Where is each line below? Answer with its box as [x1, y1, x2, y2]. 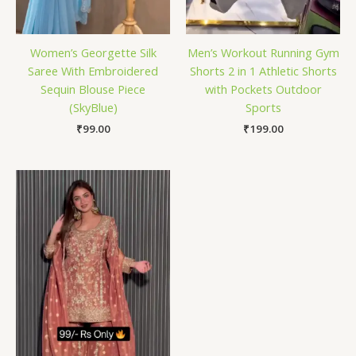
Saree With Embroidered [28, 62, 158, 79]
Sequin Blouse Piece [41, 80, 145, 97]
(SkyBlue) [68, 99, 118, 115]
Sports [245, 99, 281, 115]
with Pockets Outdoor [204, 80, 322, 97]
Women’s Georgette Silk [29, 44, 157, 60]
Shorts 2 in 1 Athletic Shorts [189, 62, 337, 79]
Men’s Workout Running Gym [187, 44, 339, 60]
